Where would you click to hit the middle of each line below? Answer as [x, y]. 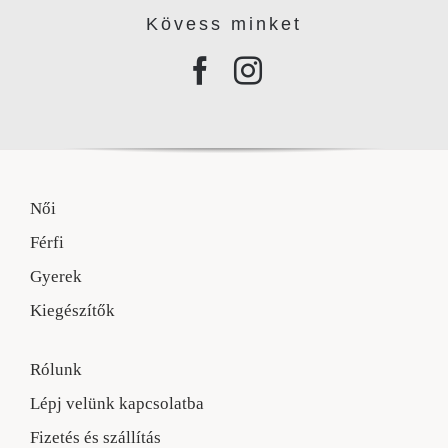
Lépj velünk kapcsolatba [116, 403]
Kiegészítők [72, 310]
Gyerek [55, 276]
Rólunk [55, 369]
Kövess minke [220, 23]
